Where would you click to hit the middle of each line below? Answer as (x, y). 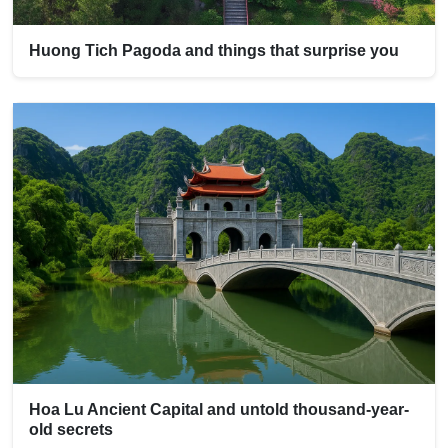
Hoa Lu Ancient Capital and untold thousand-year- (219, 410)
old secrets (71, 430)
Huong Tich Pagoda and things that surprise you (214, 50)
